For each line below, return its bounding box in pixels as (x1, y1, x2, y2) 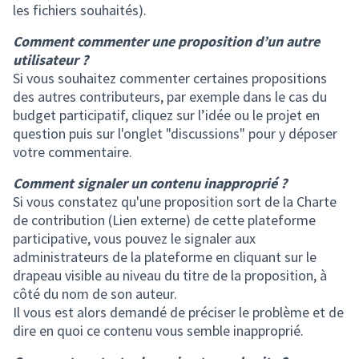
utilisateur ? (13, 50, 88, 69)
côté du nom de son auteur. (13, 284, 177, 303)
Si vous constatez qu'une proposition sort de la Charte (13, 192, 337, 211)
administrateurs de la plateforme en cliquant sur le (13, 248, 317, 266)
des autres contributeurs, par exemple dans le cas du (13, 87, 327, 106)
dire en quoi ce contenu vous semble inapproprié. (13, 321, 304, 340)
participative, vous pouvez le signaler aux (13, 229, 256, 248)
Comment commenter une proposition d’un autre (13, 32, 320, 50)
